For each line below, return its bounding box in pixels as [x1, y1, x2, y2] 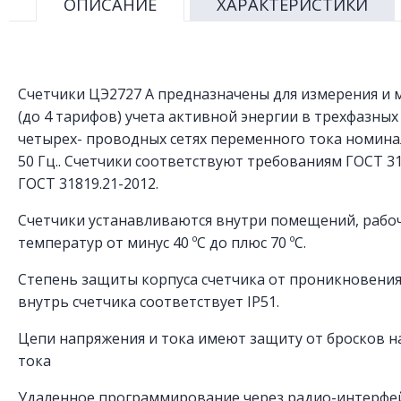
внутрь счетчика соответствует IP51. [18, 291, 279, 311]
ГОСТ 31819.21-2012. [18, 173, 162, 193]
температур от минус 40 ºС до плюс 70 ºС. [18, 232, 310, 252]
